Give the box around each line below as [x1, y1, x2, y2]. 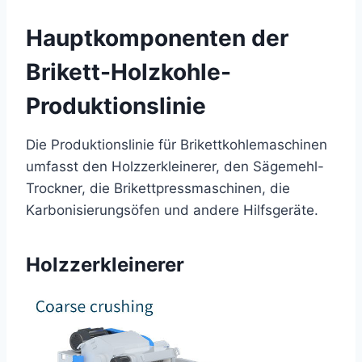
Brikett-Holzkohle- [26, 57, 231, 86]
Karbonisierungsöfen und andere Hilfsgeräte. [26, 201, 318, 218]
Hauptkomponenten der [26, 23, 288, 52]
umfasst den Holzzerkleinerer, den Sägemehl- [26, 158, 324, 175]
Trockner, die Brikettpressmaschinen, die [26, 179, 290, 196]
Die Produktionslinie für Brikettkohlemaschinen [26, 136, 327, 153]
